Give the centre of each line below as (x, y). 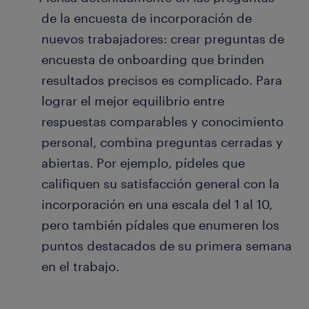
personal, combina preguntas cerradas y (162, 142)
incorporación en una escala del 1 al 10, (157, 205)
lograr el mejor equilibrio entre (133, 101)
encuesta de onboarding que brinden (153, 60)
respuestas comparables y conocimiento (162, 122)
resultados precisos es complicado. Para (162, 80)
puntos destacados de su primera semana (167, 246)
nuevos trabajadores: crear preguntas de (163, 39)
